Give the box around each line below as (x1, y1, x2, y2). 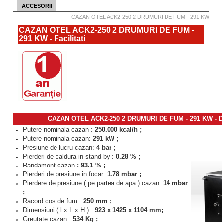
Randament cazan (23, 162, 77, 169)
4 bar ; (96, 144, 115, 151)
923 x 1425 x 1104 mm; (93, 206, 163, 214)
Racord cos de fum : (23, 197, 81, 205)
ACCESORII (22, 3, 52, 9)
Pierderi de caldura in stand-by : (23, 153, 114, 160)
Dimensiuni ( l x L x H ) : (23, 206, 93, 214)
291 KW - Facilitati (19, 34, 85, 43)
